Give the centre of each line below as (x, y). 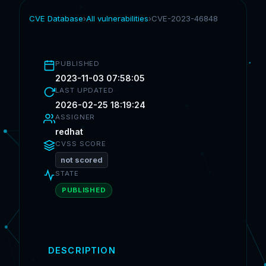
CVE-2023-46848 (185, 18)
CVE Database (56, 18)
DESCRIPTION (82, 251)
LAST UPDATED (85, 90)
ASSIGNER (75, 117)
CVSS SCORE (81, 144)
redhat (69, 132)
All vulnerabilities (117, 18)
